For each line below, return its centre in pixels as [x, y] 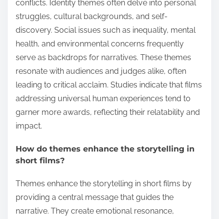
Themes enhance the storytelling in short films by [104, 184]
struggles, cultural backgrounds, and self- [92, 16]
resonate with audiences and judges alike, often [101, 71]
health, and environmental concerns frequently [100, 44]
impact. [29, 126]
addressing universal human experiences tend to [103, 98]
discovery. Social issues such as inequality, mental [106, 30]
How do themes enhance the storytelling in [105, 149]
